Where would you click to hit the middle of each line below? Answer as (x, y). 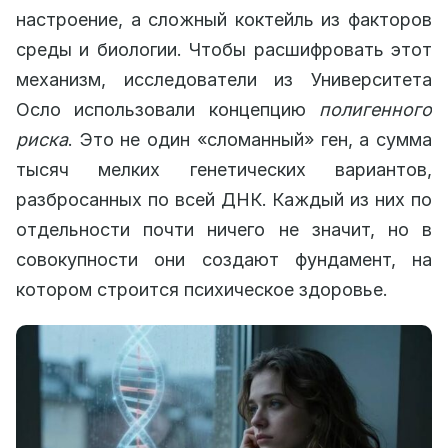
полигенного (375, 109)
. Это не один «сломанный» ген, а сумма (250, 139)
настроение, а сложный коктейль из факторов (224, 19)
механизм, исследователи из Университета (224, 79)
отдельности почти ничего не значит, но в (224, 229)
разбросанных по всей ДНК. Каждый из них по (224, 199)
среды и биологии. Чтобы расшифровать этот (224, 49)
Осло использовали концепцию (167, 109)
